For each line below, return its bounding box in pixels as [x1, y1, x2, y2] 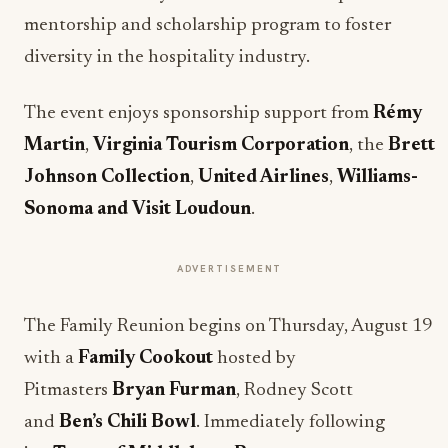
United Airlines [198, 168, 329, 187]
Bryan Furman [112, 381, 236, 400]
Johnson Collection [24, 168, 190, 187]
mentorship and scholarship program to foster [24, 16, 391, 35]
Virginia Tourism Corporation [93, 136, 349, 155]
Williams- [337, 168, 418, 187]
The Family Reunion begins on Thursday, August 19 [24, 317, 432, 336]
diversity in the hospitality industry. [24, 48, 310, 67]
